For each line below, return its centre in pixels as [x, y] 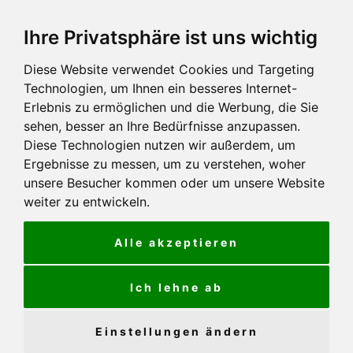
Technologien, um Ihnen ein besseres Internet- [160, 88]
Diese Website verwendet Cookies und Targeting [169, 69]
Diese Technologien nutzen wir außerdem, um [160, 145]
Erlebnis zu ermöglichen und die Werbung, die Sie [171, 107]
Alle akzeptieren [176, 242]
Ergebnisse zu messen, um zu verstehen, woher [165, 164]
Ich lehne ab [176, 287]
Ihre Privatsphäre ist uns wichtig [171, 37]
